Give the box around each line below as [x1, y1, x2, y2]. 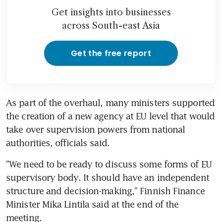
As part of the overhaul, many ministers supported [6, 97, 215, 108]
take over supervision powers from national [6, 123, 185, 135]
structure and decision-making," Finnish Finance [6, 185, 205, 196]
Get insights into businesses [51, 6, 171, 18]
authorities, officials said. [6, 137, 110, 148]
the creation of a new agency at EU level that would [6, 110, 215, 121]
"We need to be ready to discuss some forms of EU [6, 158, 212, 169]
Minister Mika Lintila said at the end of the [6, 198, 179, 210]
